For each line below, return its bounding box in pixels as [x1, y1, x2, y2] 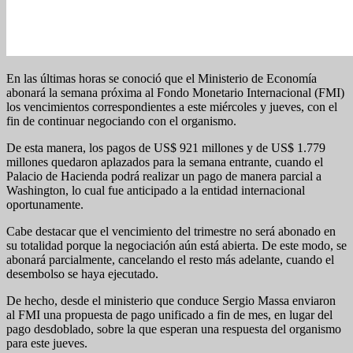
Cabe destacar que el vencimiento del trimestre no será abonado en [6, 224, 336, 238]
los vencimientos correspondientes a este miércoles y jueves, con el [6, 99, 337, 113]
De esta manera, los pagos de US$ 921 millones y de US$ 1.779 [6, 140, 325, 154]
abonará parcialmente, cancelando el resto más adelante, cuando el [6, 252, 334, 266]
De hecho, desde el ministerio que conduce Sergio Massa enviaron [6, 293, 336, 307]
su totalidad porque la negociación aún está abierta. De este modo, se [6, 238, 347, 252]
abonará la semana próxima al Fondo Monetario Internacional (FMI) [6, 85, 344, 99]
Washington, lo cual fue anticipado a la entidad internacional [6, 183, 305, 197]
